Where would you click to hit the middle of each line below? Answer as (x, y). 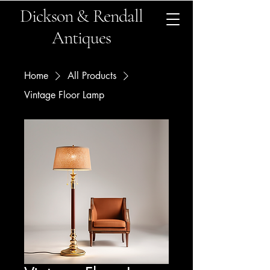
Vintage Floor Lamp (64, 95)
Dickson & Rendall (81, 16)
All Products (92, 76)
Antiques (81, 38)
